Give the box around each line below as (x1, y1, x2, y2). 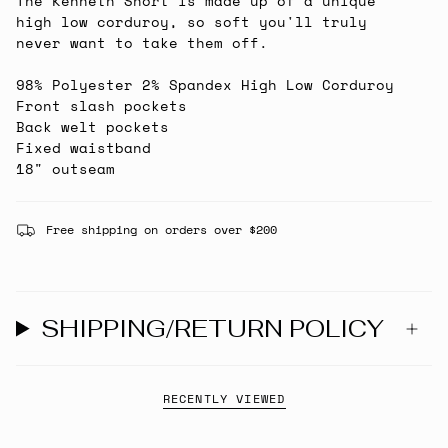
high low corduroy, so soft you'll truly (16, 10, 367, 32)
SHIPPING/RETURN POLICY (41, 313, 385, 345)
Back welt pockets (16, 115, 169, 137)
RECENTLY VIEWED (162, 390, 286, 408)
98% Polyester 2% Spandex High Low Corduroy (16, 73, 394, 95)
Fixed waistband (16, 136, 151, 158)
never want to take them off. (16, 31, 268, 53)
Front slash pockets (16, 94, 187, 116)
